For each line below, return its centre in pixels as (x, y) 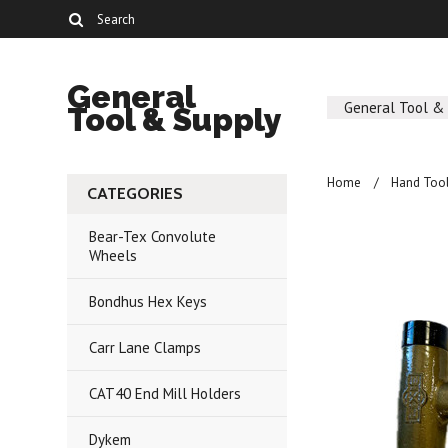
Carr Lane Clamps (145, 347)
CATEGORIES (135, 193)
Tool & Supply (175, 119)
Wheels (113, 255)
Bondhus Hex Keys (148, 301)
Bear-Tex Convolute (153, 236)
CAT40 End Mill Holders (165, 393)
